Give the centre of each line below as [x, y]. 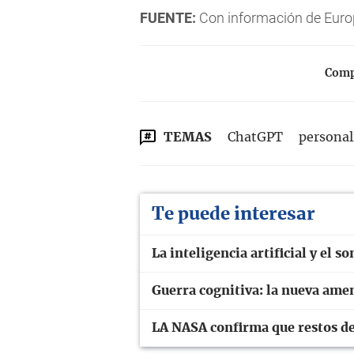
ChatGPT [255, 138]
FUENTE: [168, 18]
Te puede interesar [233, 215]
